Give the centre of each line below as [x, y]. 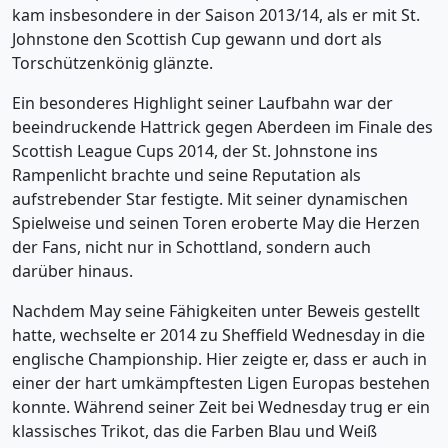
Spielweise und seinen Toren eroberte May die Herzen [216, 223]
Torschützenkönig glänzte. [112, 63]
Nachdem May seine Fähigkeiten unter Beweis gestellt [216, 311]
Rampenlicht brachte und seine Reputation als [186, 175]
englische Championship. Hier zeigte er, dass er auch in [219, 359]
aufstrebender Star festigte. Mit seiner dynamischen [210, 199]
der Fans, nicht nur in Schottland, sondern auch [191, 247]
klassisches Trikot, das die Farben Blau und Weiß [194, 431]
